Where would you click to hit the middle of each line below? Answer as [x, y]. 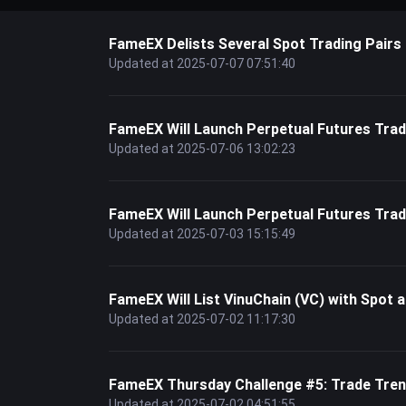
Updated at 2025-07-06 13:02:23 [202, 149]
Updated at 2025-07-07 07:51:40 [202, 63]
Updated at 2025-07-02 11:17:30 [202, 319]
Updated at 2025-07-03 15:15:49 [202, 234]
